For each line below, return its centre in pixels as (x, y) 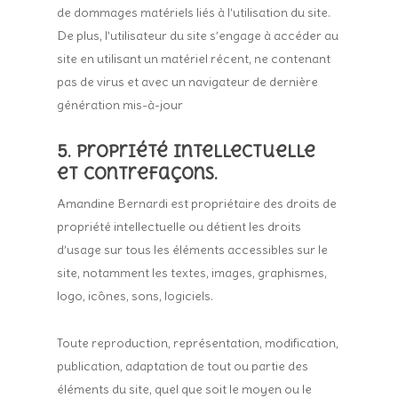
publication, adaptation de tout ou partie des (183, 366)
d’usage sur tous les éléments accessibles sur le (193, 250)
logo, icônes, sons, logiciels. (135, 296)
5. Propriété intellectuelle (187, 151)
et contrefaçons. (138, 173)
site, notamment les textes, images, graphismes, (192, 273)
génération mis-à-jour (120, 105)
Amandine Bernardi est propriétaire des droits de (197, 203)
